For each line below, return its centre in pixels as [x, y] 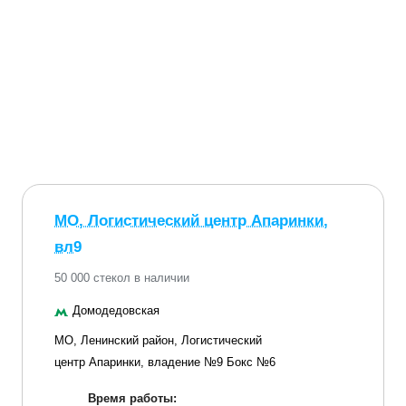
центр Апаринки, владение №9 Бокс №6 [165, 362]
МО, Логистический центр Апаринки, [191, 220]
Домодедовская [116, 310]
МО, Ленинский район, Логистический [158, 340]
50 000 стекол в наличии [122, 277]
